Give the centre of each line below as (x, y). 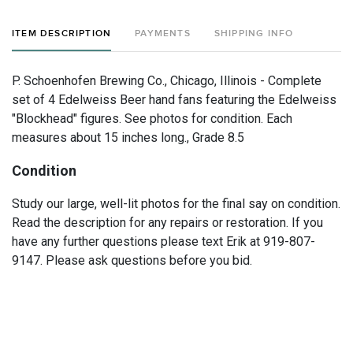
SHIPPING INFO (254, 33)
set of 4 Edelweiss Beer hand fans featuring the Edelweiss (174, 100)
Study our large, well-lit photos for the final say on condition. (176, 204)
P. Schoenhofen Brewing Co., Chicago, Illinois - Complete (167, 81)
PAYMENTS (163, 33)
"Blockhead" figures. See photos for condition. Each (152, 119)
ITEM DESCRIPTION (62, 33)
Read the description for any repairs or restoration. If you (167, 223)
